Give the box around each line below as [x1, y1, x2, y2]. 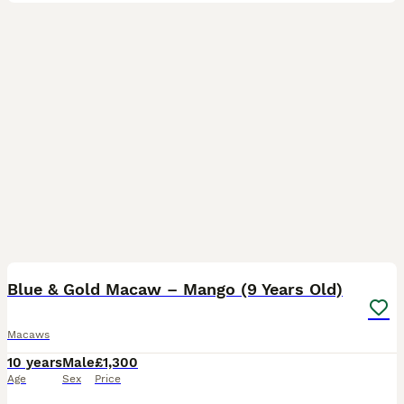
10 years [7, 354, 62, 371]
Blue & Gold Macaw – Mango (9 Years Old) [7, 280, 343, 298]
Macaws [7, 328, 50, 341]
